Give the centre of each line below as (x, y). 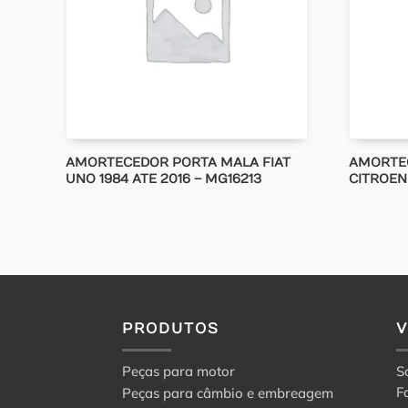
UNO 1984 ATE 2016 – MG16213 (163, 179)
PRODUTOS (171, 328)
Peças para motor (179, 371)
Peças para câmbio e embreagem (228, 393)
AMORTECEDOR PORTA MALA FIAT (178, 163)
